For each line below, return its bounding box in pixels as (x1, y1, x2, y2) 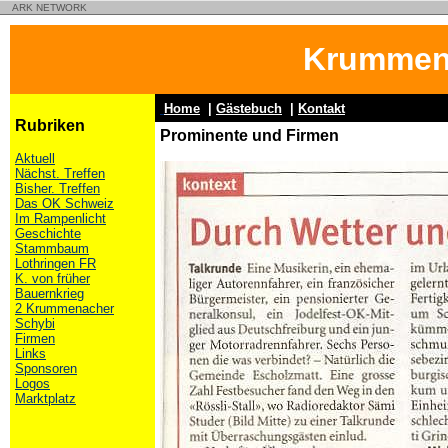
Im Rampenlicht (15, 211, 106, 226)
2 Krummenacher (15, 301, 114, 316)
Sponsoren (15, 361, 77, 376)
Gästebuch (216, 101, 282, 116)
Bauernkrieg (15, 286, 84, 301)
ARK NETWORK (12, 2, 87, 13)
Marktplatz (15, 391, 76, 406)
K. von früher (15, 271, 90, 286)
